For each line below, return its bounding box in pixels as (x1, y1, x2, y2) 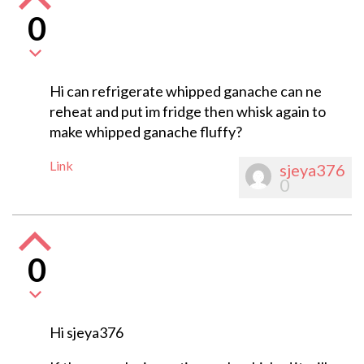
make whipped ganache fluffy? (49, 123, 242, 141)
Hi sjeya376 (49, 323, 123, 342)
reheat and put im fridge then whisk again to (49, 102, 326, 121)
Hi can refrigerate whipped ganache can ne (49, 82, 322, 101)
